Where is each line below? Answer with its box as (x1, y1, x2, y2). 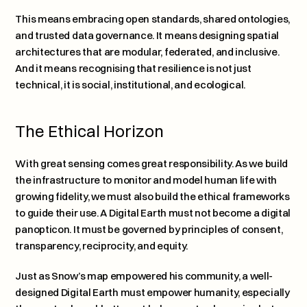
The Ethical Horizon (15, 121, 164, 141)
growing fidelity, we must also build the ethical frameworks (15, 190, 290, 203)
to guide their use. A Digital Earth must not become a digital (15, 206, 291, 219)
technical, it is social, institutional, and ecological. (15, 78, 245, 91)
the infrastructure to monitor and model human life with (15, 173, 277, 186)
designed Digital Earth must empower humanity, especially (15, 286, 290, 299)
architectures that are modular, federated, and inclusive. (15, 45, 280, 58)
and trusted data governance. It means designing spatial (15, 29, 279, 42)
